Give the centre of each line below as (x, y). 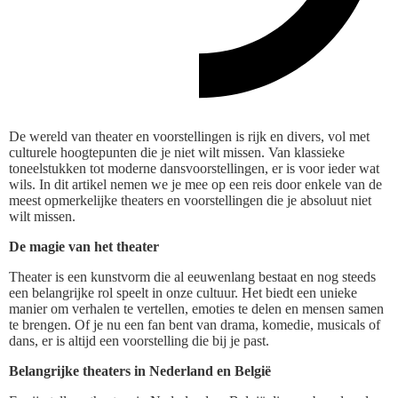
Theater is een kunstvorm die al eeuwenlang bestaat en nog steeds (192, 277)
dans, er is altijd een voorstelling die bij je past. (139, 341)
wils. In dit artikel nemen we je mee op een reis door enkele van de (195, 185)
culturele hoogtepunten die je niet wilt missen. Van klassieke (177, 153)
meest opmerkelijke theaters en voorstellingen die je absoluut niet (190, 201)
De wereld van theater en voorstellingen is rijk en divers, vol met (189, 137)
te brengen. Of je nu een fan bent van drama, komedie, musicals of (195, 325)
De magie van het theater (84, 247)
